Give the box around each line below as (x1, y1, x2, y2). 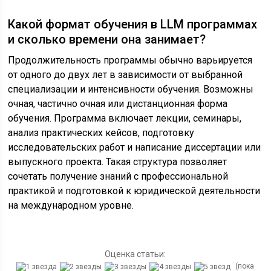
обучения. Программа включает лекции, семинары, (8, 113, 242, 125)
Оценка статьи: (105, 249, 166, 260)
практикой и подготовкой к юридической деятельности (8, 185, 261, 197)
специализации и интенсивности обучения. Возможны (8, 83, 254, 96)
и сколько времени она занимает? (8, 32, 206, 47)
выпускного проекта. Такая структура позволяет (8, 156, 227, 168)
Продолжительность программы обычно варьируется (8, 54, 253, 67)
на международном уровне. (8, 200, 134, 212)
